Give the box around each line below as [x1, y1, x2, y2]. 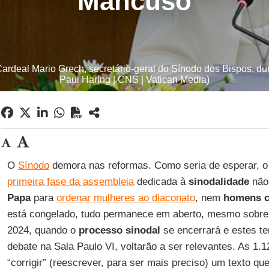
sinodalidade [188, 176, 249, 187]
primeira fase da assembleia [7, 176, 134, 187]
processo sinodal [75, 225, 160, 236]
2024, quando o [7, 225, 76, 236]
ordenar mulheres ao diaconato [56, 192, 195, 204]
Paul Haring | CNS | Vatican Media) [59, 74, 210, 85]
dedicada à [133, 176, 189, 187]
